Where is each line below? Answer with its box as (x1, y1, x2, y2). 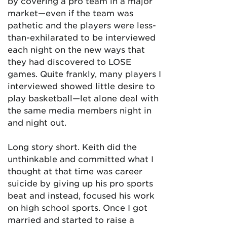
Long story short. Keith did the (8, 141, 137, 152)
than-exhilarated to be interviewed (8, 32, 156, 42)
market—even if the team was (8, 8, 133, 18)
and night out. (8, 117, 66, 127)
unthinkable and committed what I (8, 154, 154, 164)
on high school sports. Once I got (8, 202, 147, 212)
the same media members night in (8, 105, 152, 115)
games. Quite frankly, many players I (8, 68, 161, 79)
